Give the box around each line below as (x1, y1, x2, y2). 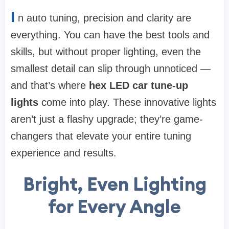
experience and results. (11, 147, 117, 159)
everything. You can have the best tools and (11, 29, 210, 41)
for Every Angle (48, 195, 181, 219)
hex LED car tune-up (89, 80, 188, 91)
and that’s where (11, 80, 89, 91)
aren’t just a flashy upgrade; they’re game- (11, 113, 203, 125)
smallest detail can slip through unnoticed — (11, 63, 211, 75)
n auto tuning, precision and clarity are (18, 12, 191, 24)
